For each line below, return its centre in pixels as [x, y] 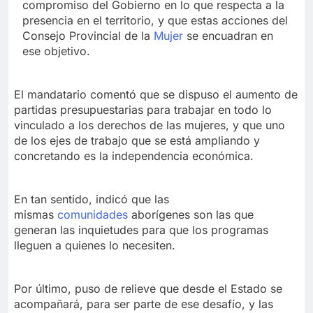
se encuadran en [228, 36]
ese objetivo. [56, 51]
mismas [36, 215]
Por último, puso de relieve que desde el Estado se [148, 289]
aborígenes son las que [191, 215]
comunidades [93, 215]
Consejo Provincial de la [88, 36]
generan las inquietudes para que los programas [141, 230]
